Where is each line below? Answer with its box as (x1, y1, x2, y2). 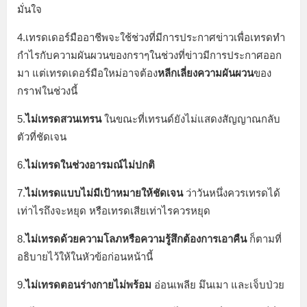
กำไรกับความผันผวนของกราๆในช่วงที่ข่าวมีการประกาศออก (17, 49, 282, 62)
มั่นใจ (17, 3, 42, 16)
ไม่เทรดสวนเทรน (25, 113, 101, 125)
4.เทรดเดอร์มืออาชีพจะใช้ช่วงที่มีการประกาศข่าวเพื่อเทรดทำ (17, 32, 285, 44)
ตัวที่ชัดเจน (17, 131, 66, 143)
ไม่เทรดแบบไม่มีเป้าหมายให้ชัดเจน (25, 187, 183, 199)
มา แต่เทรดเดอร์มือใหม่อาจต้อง (17, 67, 158, 79)
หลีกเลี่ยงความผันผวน (158, 67, 254, 79)
